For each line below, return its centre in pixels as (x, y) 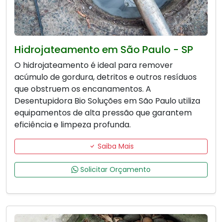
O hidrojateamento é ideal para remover (94, 65)
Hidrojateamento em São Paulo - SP (104, 50)
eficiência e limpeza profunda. (73, 125)
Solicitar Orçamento (114, 170)
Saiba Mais (114, 146)
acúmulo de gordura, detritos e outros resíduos (106, 77)
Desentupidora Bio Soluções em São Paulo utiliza (107, 101)
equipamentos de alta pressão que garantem (103, 113)
